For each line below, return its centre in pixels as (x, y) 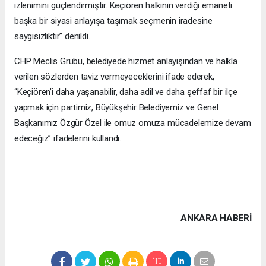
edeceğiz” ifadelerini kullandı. (68, 138)
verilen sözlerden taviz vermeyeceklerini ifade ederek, (114, 76)
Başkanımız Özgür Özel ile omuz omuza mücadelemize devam (133, 123)
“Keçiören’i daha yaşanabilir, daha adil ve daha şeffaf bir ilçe (126, 92)
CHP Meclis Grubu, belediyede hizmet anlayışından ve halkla (126, 61)
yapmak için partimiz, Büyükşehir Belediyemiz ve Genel (116, 107)
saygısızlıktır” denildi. (52, 36)
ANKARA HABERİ (216, 218)
